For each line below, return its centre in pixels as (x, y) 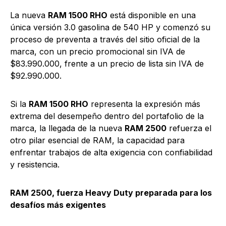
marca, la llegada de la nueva (67, 128)
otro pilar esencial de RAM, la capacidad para (97, 140)
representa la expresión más (144, 104)
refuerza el (189, 128)
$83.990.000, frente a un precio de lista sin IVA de (107, 63)
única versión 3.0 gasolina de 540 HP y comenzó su (110, 27)
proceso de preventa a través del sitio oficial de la (105, 39)
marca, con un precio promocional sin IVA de (98, 51)
